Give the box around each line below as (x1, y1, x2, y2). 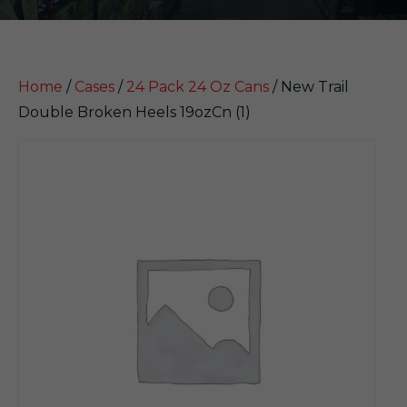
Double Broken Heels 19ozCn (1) (18, 104, 251, 121)
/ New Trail (269, 78, 349, 95)
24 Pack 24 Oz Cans (126, 78, 269, 95)
